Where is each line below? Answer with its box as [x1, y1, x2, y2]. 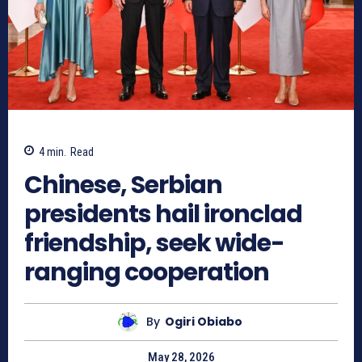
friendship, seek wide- [24, 225, 284, 260]
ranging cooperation [24, 255, 269, 289]
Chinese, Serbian [24, 167, 222, 202]
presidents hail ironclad [24, 196, 302, 231]
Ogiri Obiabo [164, 314, 242, 330]
